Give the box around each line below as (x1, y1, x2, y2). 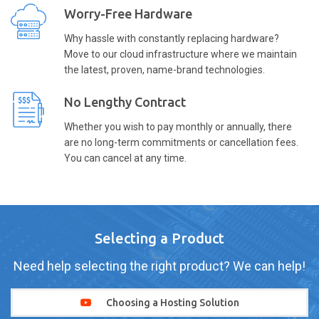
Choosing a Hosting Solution (105, 297, 239, 309)
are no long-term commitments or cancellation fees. (64, 137, 298, 149)
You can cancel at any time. (64, 152, 187, 164)
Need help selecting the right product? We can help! (14, 258, 305, 274)
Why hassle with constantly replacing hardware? (64, 33, 279, 45)
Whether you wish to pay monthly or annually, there (64, 121, 292, 133)
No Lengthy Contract (64, 95, 186, 110)
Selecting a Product (95, 230, 224, 247)
